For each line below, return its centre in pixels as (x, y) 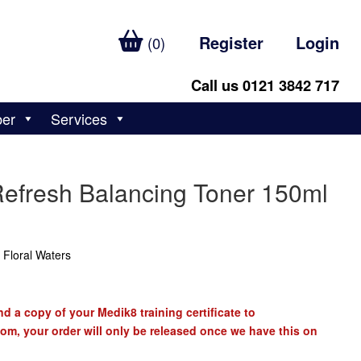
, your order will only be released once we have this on (167, 330)
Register (232, 42)
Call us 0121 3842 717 (266, 85)
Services (79, 118)
